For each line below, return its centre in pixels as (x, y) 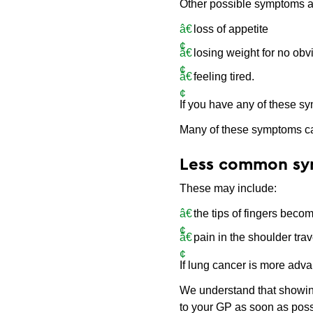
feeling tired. (224, 77)
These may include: (228, 188)
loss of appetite (231, 29)
